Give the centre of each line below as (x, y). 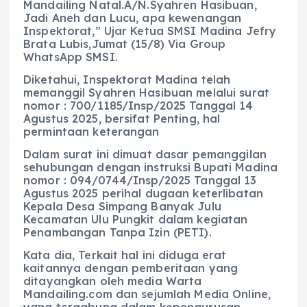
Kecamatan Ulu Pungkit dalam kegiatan (136, 219)
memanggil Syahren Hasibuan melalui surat (146, 92)
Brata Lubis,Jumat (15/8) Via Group (125, 44)
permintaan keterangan (91, 131)
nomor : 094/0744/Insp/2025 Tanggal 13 (140, 180)
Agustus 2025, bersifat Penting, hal (122, 118)
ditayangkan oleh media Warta (113, 281)
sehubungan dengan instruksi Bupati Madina (150, 167)
